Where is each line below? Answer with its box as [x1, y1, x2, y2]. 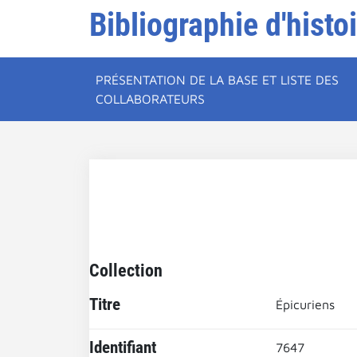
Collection [89, 260, 163, 280]
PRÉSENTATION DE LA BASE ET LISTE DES [96, 73, 339, 87]
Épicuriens [276, 297, 335, 312]
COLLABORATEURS [96, 92, 205, 106]
